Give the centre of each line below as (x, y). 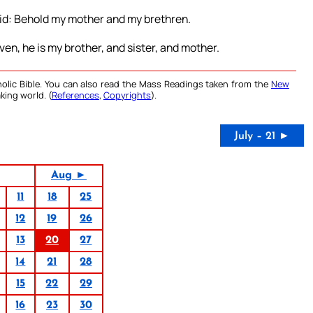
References (75, 95)
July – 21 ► (262, 137)
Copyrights (127, 95)
